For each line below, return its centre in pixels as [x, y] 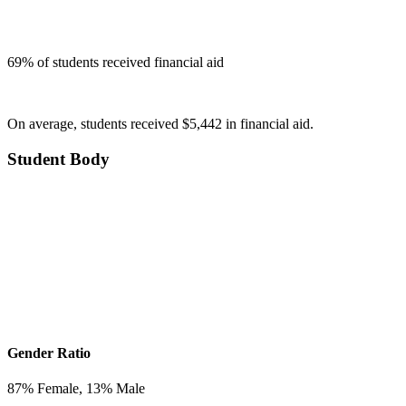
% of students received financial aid [123, 63]
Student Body [58, 159]
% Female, [54, 388]
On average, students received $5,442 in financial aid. [160, 124]
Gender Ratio [49, 353]
